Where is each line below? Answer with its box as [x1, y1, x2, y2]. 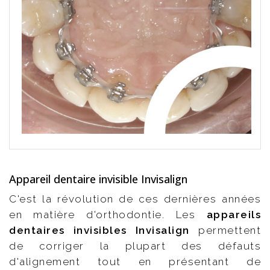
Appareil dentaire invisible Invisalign [9, 172, 187, 187]
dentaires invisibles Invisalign [9, 224, 190, 237]
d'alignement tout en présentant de [9, 256, 261, 268]
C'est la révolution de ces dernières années [9, 193, 261, 206]
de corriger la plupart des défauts [9, 240, 261, 253]
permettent [189, 224, 262, 237]
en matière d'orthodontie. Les [9, 209, 207, 221]
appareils [206, 209, 261, 221]
